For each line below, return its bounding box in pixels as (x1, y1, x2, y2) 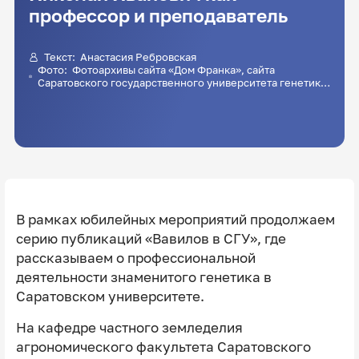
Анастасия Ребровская (79, 50, 196, 63)
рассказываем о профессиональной (15, 249, 256, 266)
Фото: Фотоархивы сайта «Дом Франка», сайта (38, 63, 73, 76)
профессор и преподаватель (28, 5, 288, 27)
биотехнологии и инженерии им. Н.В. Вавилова (38, 88, 283, 102)
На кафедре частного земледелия (15, 319, 243, 336)
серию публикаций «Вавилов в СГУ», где (15, 230, 286, 247)
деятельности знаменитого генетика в (15, 268, 272, 285)
